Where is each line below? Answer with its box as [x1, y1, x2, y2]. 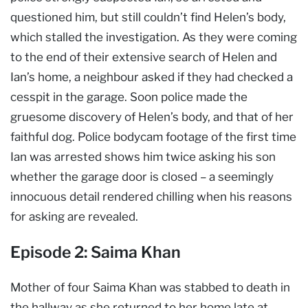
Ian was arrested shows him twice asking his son [10, 149, 276, 164]
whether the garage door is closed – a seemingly [10, 169, 274, 184]
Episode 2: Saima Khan [10, 242, 181, 262]
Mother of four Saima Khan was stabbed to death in [10, 280, 290, 294]
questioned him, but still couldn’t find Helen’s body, [10, 10, 286, 24]
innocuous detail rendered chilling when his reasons [10, 189, 292, 203]
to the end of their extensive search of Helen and [10, 49, 277, 64]
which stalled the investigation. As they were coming [10, 30, 297, 44]
